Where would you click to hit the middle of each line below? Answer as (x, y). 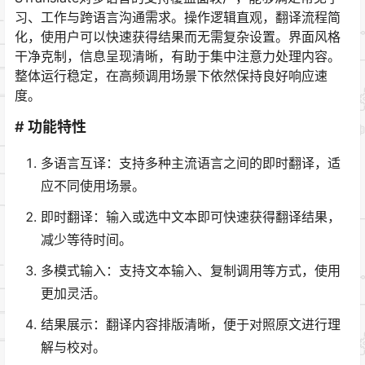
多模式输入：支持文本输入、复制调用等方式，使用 (191, 270)
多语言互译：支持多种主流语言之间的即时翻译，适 (191, 163)
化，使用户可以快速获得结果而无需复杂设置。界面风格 (178, 36)
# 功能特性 (51, 126)
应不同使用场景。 (93, 185)
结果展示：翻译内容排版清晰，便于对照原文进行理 (191, 324)
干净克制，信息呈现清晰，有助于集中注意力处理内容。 (178, 56)
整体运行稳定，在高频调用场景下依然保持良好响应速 (171, 75)
